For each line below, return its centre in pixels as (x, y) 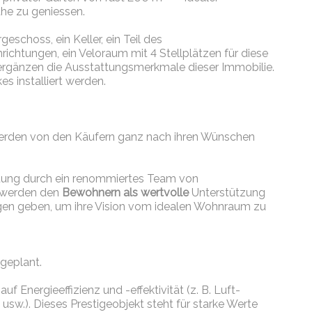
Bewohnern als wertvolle (126, 193)
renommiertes (109, 179)
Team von (172, 179)
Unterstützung (227, 193)
